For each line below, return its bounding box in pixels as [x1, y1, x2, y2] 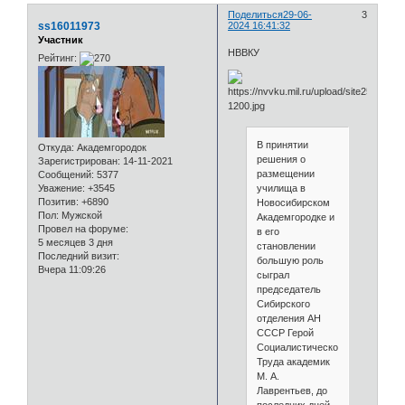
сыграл [256, 269, 289, 281]
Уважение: [38, 182, 85, 193]
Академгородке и [256, 212, 334, 223]
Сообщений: [38, 168, 94, 180]
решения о [256, 154, 306, 165]
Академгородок [74, 141, 146, 153]
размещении [256, 168, 315, 180]
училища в [256, 183, 306, 194]
